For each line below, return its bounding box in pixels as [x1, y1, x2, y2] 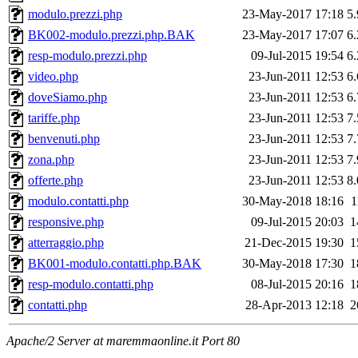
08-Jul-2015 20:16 [251, 277, 344, 292]
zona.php [28, 153, 74, 167]
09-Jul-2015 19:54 [251, 49, 344, 63]
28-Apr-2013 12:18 [245, 298, 344, 312]
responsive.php [28, 215, 104, 229]
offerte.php [28, 173, 83, 188]
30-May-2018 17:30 [242, 257, 344, 271]
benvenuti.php [28, 132, 100, 146]
